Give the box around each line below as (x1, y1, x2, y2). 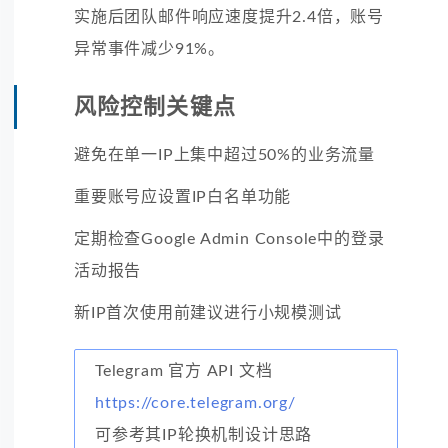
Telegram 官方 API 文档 (95, 362, 273, 379)
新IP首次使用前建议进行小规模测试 (74, 304, 342, 321)
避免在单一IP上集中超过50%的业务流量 (74, 146, 375, 163)
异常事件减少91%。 (74, 40, 226, 57)
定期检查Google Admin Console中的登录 (74, 230, 385, 247)
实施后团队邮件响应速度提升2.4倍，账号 (74, 8, 384, 25)
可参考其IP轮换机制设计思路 (95, 426, 313, 443)
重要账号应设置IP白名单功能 (74, 188, 292, 205)
